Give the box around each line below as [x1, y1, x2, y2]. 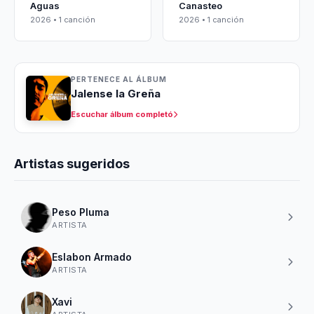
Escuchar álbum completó [71, 109, 173, 119]
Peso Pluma [52, 205, 109, 218]
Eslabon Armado [52, 250, 132, 263]
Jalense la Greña [71, 87, 161, 100]
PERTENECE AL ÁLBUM [71, 75, 167, 83]
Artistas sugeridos [14, 156, 130, 171]
